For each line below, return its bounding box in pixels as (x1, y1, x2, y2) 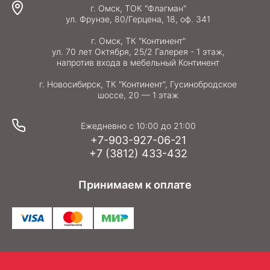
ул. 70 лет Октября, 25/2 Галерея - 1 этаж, (51, 46, 225, 57)
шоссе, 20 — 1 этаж (98, 90, 178, 100)
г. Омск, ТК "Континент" (90, 36, 186, 46)
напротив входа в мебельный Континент (57, 57, 219, 67)
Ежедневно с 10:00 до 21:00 (80, 121, 196, 131)
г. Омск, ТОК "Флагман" (90, 3, 186, 13)
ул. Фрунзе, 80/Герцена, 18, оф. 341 (66, 14, 210, 24)
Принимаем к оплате (78, 178, 192, 191)
